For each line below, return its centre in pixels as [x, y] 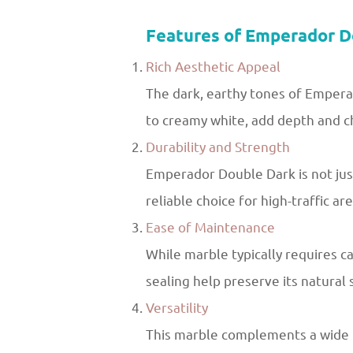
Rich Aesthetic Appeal [213, 67]
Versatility [177, 308]
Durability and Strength [218, 147]
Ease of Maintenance [210, 227]
